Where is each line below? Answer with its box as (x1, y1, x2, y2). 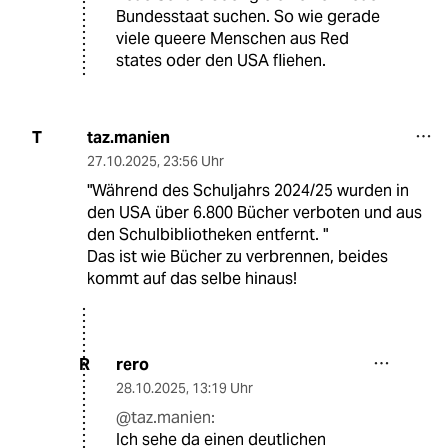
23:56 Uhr (162, 151, 224, 170)
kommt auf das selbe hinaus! (86, 267, 297, 289)
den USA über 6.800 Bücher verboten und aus (86, 201, 422, 223)
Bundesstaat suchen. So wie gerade (116, 5, 380, 27)
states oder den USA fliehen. (116, 49, 326, 71)
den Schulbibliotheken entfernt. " (86, 223, 328, 245)
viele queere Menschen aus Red (116, 27, 349, 49)
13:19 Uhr (192, 378, 253, 397)
